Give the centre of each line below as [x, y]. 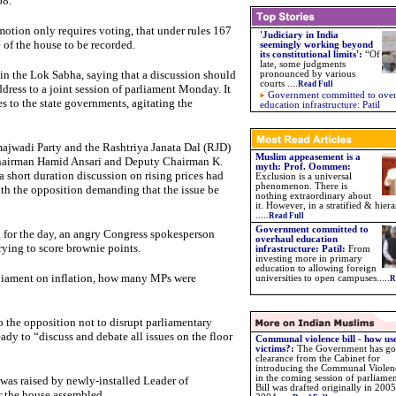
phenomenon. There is [301, 186]
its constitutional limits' [309, 54]
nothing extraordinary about [313, 196]
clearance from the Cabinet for [318, 358]
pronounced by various [308, 74]
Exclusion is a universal [304, 176]
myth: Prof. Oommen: [303, 167]
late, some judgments [303, 64]
